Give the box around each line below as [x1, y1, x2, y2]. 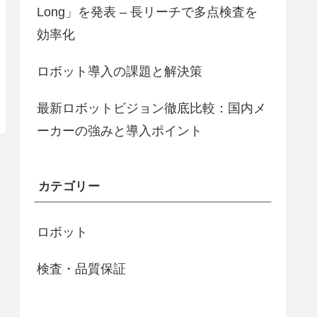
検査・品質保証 [37, 262, 126, 277]
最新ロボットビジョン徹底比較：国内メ [37, 100, 266, 115]
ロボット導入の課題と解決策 [37, 64, 202, 79]
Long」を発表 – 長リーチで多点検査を [37, 4, 258, 19]
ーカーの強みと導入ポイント [37, 123, 202, 138]
